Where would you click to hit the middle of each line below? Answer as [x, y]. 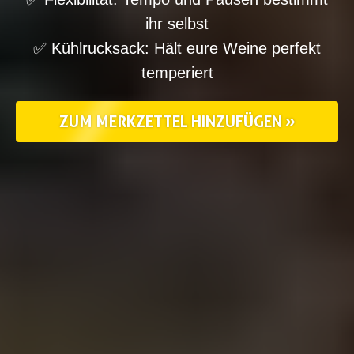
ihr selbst [177, 24]
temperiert [177, 73]
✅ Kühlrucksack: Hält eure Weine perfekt [177, 48]
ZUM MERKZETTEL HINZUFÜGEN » [177, 122]
